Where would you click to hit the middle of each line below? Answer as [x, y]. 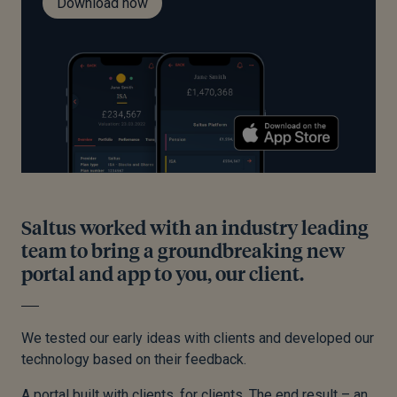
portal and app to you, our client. [163, 273]
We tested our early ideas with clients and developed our [198, 339]
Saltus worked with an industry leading [195, 227]
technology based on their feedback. [134, 360]
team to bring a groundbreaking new [183, 250]
